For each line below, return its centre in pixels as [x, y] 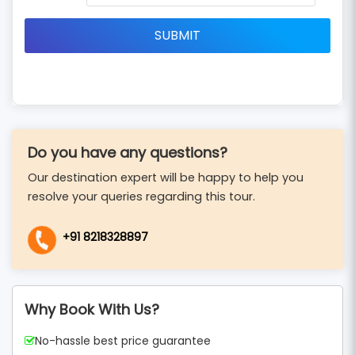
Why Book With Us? [92, 310]
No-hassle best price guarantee [123, 341]
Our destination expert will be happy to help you [166, 178]
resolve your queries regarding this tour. [141, 197]
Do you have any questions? [128, 153]
